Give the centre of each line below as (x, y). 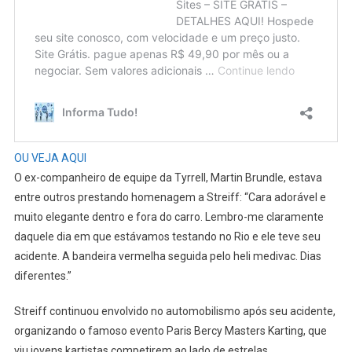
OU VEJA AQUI (50, 158)
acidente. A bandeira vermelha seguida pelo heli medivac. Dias (167, 256)
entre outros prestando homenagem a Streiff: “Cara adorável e (170, 197)
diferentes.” (42, 275)
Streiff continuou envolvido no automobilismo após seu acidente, (174, 311)
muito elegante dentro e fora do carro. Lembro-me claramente (169, 216)
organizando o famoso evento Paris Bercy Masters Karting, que (170, 330)
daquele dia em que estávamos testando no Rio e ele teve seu (167, 236)
